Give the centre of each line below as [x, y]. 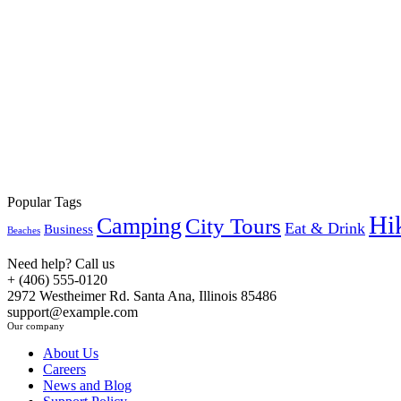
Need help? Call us [61, 263]
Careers [64, 369]
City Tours [233, 226]
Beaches [24, 230]
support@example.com [73, 311]
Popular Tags [44, 201]
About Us [71, 353]
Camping [139, 226]
